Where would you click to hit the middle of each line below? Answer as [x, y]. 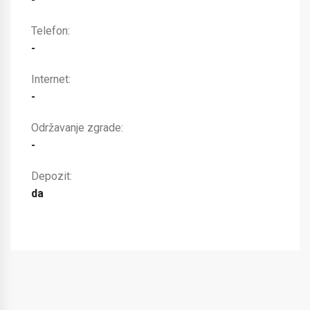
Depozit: [52, 176]
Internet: [51, 79]
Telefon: [51, 31]
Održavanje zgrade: [77, 128]
